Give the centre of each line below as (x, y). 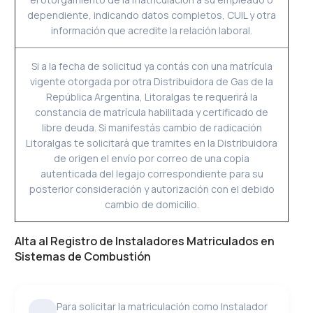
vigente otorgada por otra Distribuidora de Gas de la (152, 81)
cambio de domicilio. (152, 204)
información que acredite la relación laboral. (152, 30)
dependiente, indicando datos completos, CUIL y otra (152, 15)
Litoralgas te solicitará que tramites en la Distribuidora (152, 143)
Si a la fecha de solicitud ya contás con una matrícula (152, 66)
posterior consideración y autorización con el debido (152, 189)
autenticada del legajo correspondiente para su (152, 174)
